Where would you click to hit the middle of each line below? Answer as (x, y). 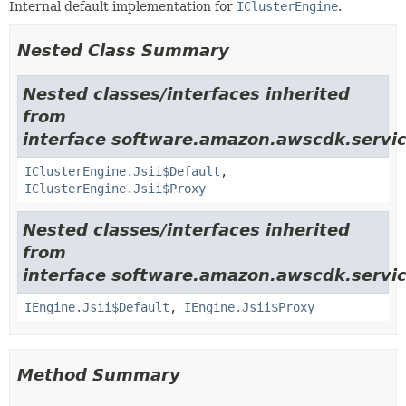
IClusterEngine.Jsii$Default (122, 171)
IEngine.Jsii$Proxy (249, 307)
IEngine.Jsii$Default (97, 307)
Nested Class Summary (123, 50)
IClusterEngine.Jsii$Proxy (115, 188)
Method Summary (99, 375)
